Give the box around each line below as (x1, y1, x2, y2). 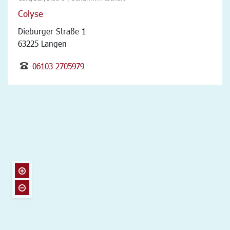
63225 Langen (18, 38, 67, 48)
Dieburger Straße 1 (18, 26, 86, 36)
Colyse (18, 7, 43, 19)
